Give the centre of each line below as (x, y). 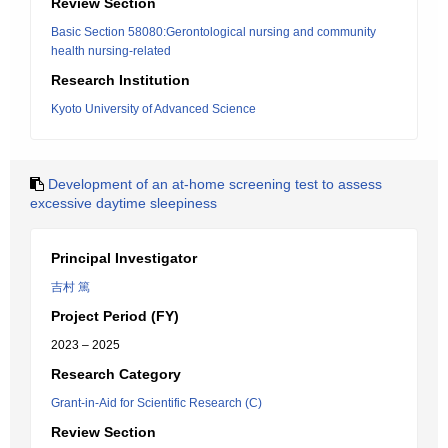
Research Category (116, 374)
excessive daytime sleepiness (123, 203)
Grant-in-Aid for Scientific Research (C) (156, 403)
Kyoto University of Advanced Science (153, 109)
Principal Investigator (124, 258)
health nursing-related (111, 51)
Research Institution (120, 80)
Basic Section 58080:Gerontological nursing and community (213, 32)
